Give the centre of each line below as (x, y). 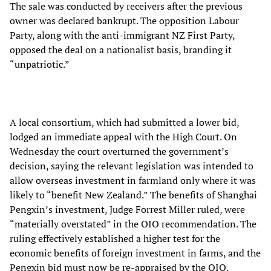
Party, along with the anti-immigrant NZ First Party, (122, 35)
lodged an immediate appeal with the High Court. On (123, 136)
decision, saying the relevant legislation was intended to (132, 165)
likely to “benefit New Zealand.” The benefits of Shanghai (133, 194)
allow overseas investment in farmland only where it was (133, 180)
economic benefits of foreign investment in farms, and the (135, 253)
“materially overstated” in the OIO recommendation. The (133, 224)
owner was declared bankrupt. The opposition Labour (124, 20)
